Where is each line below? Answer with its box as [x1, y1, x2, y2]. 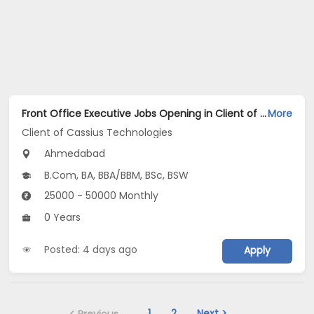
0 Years [41, 210, 81, 224]
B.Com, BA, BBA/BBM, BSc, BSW [41, 168, 189, 182]
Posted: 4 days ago [44, 242, 138, 257]
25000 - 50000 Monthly [41, 188, 159, 203]
